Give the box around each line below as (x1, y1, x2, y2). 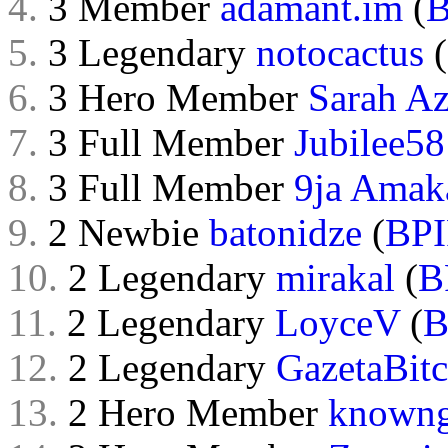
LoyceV (275, 301, 400, 344)
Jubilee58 (294, 121, 445, 164)
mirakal (276, 256, 395, 299)
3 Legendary (38, 31, 256, 74)
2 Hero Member (58, 391, 328, 434)
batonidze (209, 211, 362, 254)
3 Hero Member (38, 76, 308, 119)
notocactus (256, 31, 424, 74)
